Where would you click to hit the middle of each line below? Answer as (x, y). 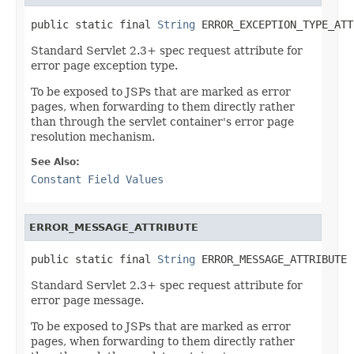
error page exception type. (104, 65)
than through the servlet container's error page (162, 121)
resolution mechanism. (93, 136)
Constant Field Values (97, 179)
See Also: (55, 162)
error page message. (87, 300)
